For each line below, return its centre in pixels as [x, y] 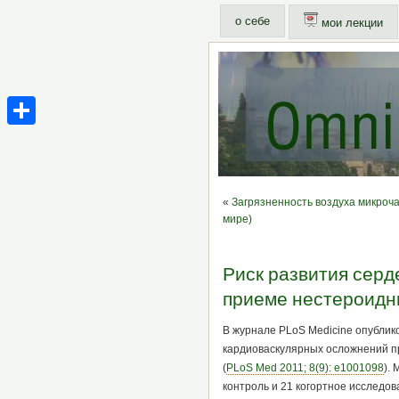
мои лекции [350, 23]
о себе [252, 21]
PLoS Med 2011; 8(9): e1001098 [305, 368]
